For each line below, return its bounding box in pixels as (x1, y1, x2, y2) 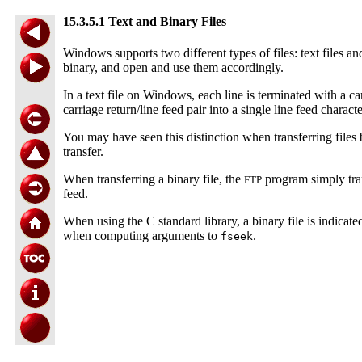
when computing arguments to (63, 229, 221, 243)
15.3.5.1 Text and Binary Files (63, 15, 226, 28)
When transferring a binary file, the (63, 172, 244, 187)
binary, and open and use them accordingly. (63, 61, 284, 75)
